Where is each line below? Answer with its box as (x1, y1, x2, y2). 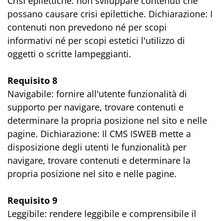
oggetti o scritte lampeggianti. (7, 48, 131, 60)
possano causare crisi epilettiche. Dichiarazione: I (7, 8, 213, 20)
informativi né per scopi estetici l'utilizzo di (7, 35, 185, 46)
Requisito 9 (7, 194, 57, 206)
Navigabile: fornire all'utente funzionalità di (7, 88, 187, 100)
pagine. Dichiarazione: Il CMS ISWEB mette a (7, 128, 191, 140)
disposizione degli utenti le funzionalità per (7, 141, 186, 153)
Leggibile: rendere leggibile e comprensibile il (7, 208, 196, 220)
